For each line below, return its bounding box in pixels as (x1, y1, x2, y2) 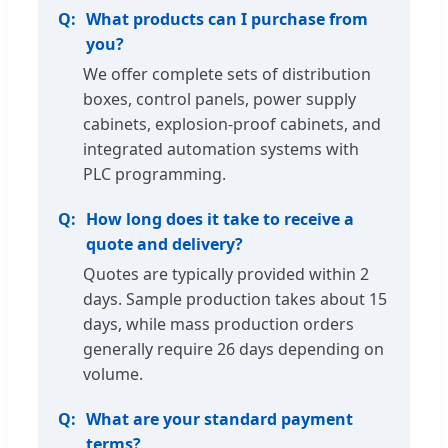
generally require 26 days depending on (83, 337, 384, 360)
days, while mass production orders (83, 312, 354, 335)
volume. (83, 362, 143, 385)
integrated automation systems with (83, 137, 359, 160)
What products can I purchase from (86, 7, 368, 30)
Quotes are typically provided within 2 (83, 262, 369, 285)
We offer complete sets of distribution (83, 62, 371, 85)
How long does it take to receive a (86, 207, 354, 230)
